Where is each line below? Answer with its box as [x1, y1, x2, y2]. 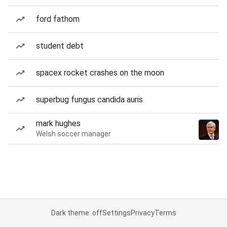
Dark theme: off [51, 209, 102, 217]
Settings [102, 209, 131, 217]
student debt [36, 41, 84, 51]
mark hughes [36, 119, 81, 128]
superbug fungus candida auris [36, 95, 143, 104]
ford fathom [36, 14, 80, 24]
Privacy [130, 209, 155, 217]
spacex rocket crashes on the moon [36, 68, 164, 78]
